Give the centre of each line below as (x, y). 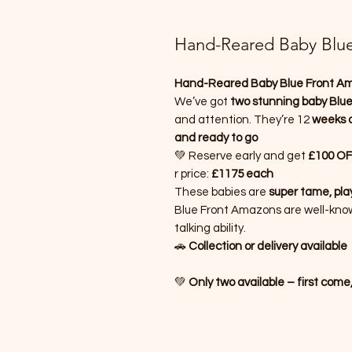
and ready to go (216, 138)
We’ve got (202, 102)
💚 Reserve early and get (241, 156)
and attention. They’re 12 (242, 120)
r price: (193, 174)
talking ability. (210, 228)
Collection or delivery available (268, 246)
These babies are (222, 192)
